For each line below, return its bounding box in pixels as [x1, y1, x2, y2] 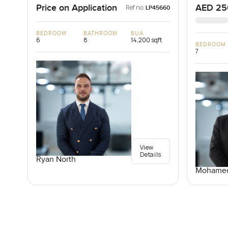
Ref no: [125, 3, 145, 12]
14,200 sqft [130, 36, 162, 45]
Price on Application [36, 3, 117, 14]
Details [139, 150, 161, 159]
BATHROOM [83, 30, 118, 37]
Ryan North [36, 155, 76, 165]
